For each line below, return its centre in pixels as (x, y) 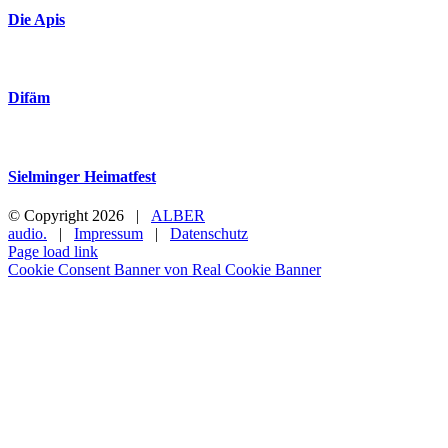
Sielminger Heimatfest (82, 176)
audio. (27, 234)
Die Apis (36, 19)
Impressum (108, 234)
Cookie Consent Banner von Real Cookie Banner (164, 270)
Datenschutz (209, 234)
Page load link (53, 252)
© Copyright (50, 216)
